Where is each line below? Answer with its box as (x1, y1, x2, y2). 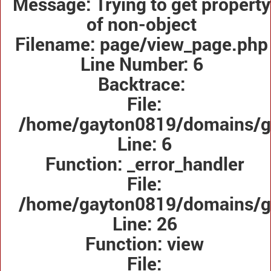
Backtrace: (97, 72, 186, 96)
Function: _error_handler (45, 152, 244, 176)
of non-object (87, 12, 197, 36)
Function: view (85, 232, 204, 256)
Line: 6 (117, 132, 172, 156)
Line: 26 (112, 212, 177, 236)
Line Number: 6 (80, 52, 203, 76)
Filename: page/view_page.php (15, 32, 268, 56)
